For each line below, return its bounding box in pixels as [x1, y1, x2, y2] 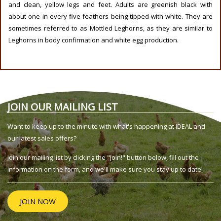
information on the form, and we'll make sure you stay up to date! [7, 165, 203, 174]
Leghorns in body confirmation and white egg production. [8, 36, 179, 45]
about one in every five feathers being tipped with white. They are [8, 12, 213, 21]
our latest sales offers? [7, 134, 76, 143]
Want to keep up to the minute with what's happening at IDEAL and [7, 122, 205, 131]
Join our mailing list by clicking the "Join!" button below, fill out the [7, 153, 199, 162]
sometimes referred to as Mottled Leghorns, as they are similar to [8, 24, 213, 33]
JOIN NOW [20, 196, 56, 207]
